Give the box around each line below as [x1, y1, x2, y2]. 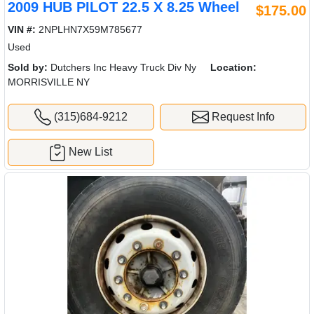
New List [69, 146, 113, 158]
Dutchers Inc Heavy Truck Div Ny [48, 61, 196, 73]
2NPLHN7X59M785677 [36, 23, 142, 35]
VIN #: [8, 23, 36, 35]
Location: [210, 61, 257, 73]
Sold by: [8, 61, 48, 73]
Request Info [208, 110, 275, 123]
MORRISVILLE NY [8, 76, 90, 88]
